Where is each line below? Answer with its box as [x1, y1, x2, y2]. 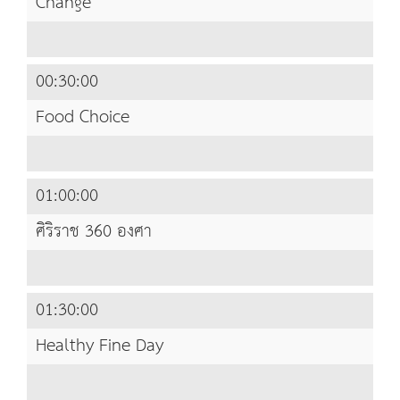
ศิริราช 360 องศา [36, 215, 152, 249]
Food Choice [36, 101, 129, 135]
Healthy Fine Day [36, 329, 163, 363]
